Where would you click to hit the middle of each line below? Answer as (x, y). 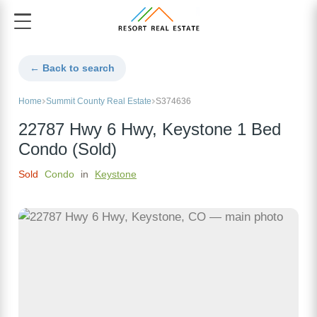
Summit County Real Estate (99, 102)
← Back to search (72, 68)
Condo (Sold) (68, 150)
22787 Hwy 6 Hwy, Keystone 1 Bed (150, 130)
